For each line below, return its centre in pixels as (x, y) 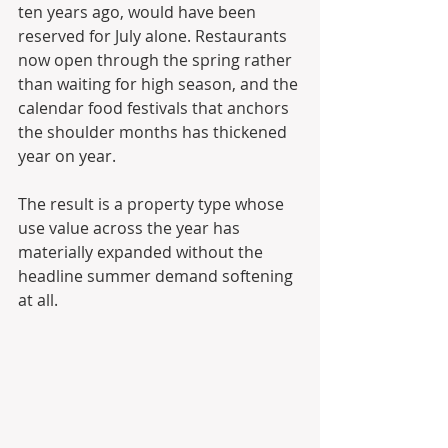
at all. (38, 300)
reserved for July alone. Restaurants (154, 36)
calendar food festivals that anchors (155, 108)
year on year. (69, 156)
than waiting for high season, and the (160, 84)
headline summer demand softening (157, 276)
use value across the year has (131, 228)
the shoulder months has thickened (154, 132)
